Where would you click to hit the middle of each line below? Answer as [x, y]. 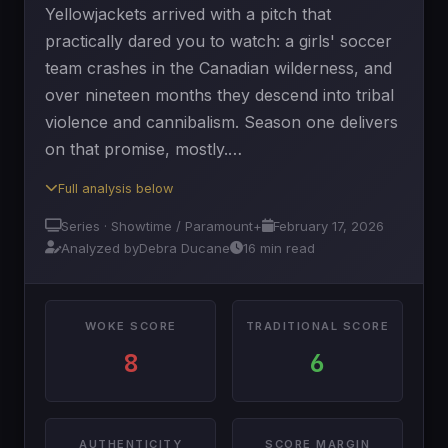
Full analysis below [115, 188]
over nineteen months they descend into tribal [219, 95]
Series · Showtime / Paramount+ [161, 225]
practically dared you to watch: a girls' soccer [218, 41]
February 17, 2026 [328, 225]
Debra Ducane [184, 247]
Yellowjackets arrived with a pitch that [188, 14]
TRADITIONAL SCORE [317, 325]
